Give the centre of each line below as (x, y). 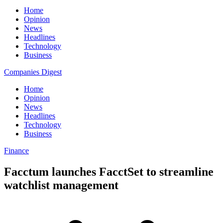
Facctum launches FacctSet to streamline (109, 171)
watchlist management (61, 185)
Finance (16, 151)
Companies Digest (33, 72)
